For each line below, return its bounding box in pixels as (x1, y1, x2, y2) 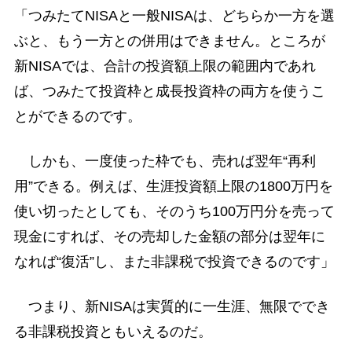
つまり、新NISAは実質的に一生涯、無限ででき (13, 299, 330, 315)
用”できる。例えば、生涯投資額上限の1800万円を (13, 178, 333, 195)
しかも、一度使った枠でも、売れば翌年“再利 (13, 153, 316, 170)
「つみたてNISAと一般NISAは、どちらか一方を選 (13, 8, 335, 24)
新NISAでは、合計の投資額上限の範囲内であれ (13, 58, 316, 74)
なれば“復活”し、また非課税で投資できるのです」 (13, 254, 335, 270)
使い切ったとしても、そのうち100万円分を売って (13, 203, 335, 220)
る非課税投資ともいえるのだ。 (13, 324, 212, 340)
